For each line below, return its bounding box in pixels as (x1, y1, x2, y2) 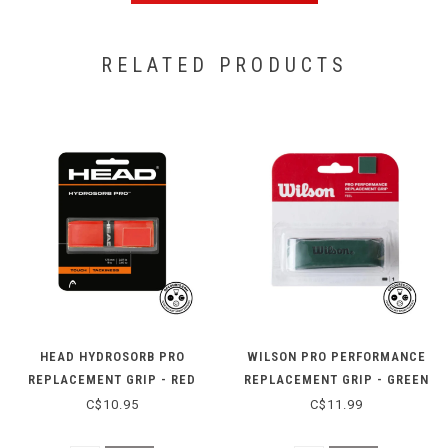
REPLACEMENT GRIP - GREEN (243, 372, 429, 388)
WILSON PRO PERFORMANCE (246, 349, 426, 365)
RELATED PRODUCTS (100, 53, 348, 78)
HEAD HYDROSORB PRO (39, 349, 185, 365)
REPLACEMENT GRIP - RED (28, 372, 196, 388)
